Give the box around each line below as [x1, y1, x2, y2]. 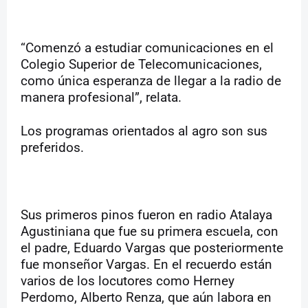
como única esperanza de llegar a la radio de [21, 74, 281, 89]
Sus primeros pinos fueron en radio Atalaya [21, 208, 272, 223]
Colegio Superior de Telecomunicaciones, [21, 57, 262, 73]
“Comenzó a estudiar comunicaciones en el [21, 41, 274, 56]
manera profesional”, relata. [21, 90, 181, 106]
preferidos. [21, 140, 84, 156]
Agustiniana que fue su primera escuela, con [21, 224, 278, 240]
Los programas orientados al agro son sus [21, 124, 267, 140]
